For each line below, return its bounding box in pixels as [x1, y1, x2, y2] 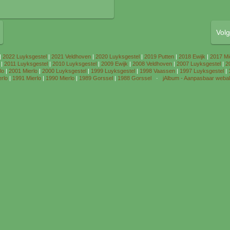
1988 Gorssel [118, 75, 151, 81]
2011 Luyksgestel [4, 61, 48, 67]
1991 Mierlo [12, 75, 41, 81]
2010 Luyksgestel [52, 61, 97, 67]
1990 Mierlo [46, 75, 74, 81]
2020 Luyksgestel [95, 53, 140, 60]
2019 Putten [144, 53, 174, 60]
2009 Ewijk [101, 61, 128, 67]
